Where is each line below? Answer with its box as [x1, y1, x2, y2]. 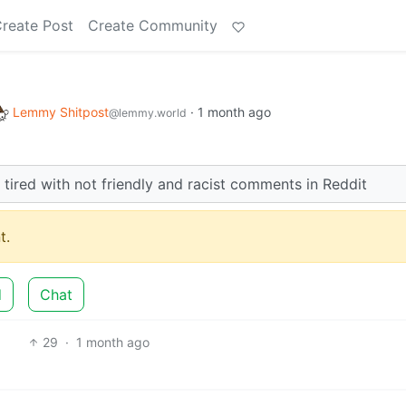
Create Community [88, 16, 217, 34]
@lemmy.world [109, 106, 187, 120]
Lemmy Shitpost [13, 104, 109, 120]
